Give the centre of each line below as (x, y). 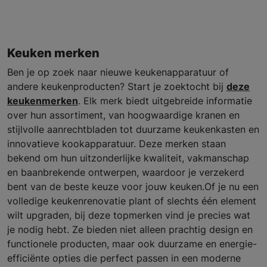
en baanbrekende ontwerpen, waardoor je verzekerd (126, 172)
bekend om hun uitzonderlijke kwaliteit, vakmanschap (128, 158)
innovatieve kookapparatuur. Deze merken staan (117, 143)
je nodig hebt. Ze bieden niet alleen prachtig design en (130, 229)
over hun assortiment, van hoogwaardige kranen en (123, 115)
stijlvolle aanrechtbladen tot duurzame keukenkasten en (133, 129)
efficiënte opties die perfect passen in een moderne (124, 258)
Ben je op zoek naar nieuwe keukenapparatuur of (118, 72)
